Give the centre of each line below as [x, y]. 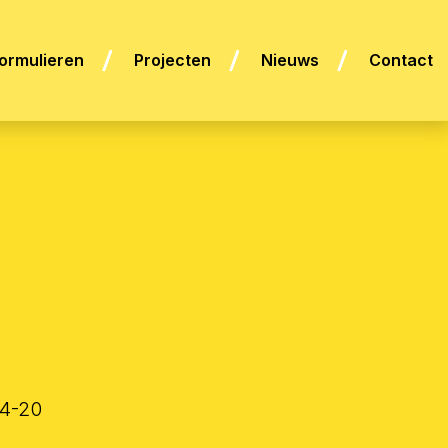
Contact [401, 60]
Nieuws [290, 60]
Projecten [172, 60]
